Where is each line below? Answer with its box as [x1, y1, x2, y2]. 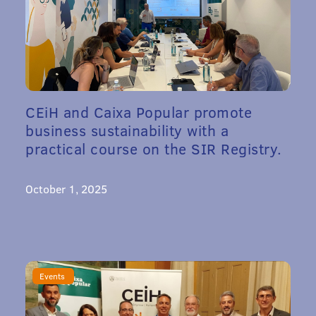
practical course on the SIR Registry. [25, 138, 282, 159]
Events [39, 269, 67, 281]
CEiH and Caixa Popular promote [25, 101, 252, 122]
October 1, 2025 [25, 181, 107, 196]
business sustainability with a [25, 119, 229, 140]
